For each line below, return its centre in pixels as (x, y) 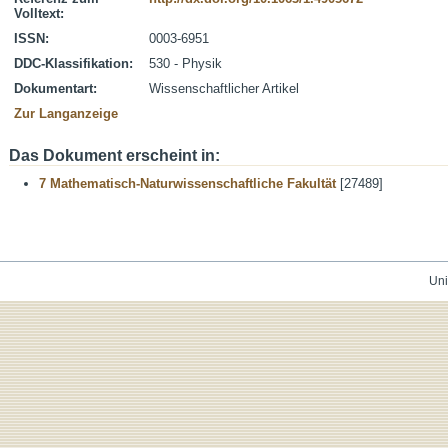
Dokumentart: (55, 88)
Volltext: (39, 13)
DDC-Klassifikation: (73, 63)
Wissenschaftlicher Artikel (224, 88)
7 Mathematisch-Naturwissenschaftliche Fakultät (187, 183)
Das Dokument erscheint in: (114, 155)
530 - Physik (185, 63)
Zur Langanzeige (66, 113)
